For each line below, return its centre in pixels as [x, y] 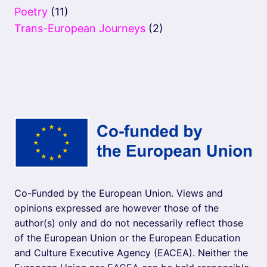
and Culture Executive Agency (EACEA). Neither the [131, 253]
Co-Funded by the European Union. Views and [119, 193]
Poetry [31, 12]
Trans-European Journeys [80, 29]
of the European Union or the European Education [127, 238]
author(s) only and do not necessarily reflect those [129, 223]
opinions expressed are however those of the [117, 208]
